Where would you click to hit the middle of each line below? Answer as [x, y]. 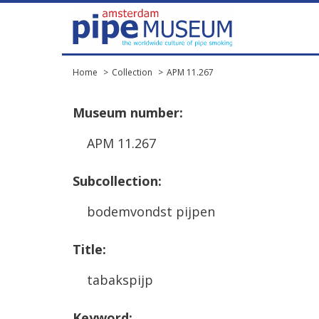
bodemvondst [130, 211]
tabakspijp [120, 280]
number [155, 113]
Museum [100, 113]
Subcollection [115, 181]
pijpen [195, 211]
